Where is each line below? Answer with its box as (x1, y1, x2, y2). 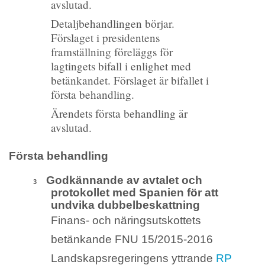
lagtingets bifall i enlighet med (50, 59, 191, 74)
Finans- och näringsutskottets (50, 214, 201, 227)
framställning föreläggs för (50, 44, 173, 60)
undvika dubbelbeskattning (50, 199, 200, 212)
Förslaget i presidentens (50, 30, 160, 46)
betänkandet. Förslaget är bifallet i (50, 73, 209, 88)
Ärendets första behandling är (50, 105, 188, 121)
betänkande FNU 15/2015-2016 (50, 233, 213, 246)
